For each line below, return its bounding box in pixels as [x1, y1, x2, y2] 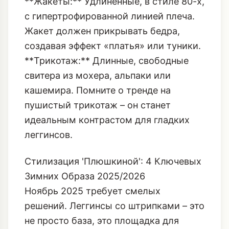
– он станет [118, 136, 171, 148]
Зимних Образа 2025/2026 [25, 207, 145, 218]
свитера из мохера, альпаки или [25, 107, 171, 118]
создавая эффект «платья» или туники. [25, 77, 201, 88]
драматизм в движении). [25, 18, 137, 29]
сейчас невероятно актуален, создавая [25, 3, 201, 14]
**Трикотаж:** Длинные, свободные [25, 92, 189, 103]
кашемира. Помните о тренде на [25, 122, 171, 133]
